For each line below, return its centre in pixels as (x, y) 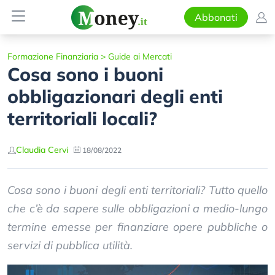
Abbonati (216, 17)
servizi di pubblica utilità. (70, 245)
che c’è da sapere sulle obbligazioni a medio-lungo (137, 208)
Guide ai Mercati (140, 56)
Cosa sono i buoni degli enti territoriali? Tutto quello (137, 190)
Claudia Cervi (42, 150)
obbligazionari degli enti (115, 96)
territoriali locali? (82, 118)
